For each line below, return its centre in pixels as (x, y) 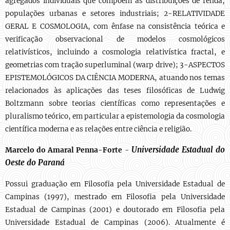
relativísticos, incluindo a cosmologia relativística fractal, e (115, 52)
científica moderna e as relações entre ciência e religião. (98, 129)
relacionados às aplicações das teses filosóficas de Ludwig (115, 91)
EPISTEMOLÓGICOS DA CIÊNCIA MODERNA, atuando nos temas (115, 78)
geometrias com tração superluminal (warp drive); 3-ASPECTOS (115, 65)
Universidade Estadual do (178, 150)
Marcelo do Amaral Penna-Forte (64, 150)
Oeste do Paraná (35, 162)
